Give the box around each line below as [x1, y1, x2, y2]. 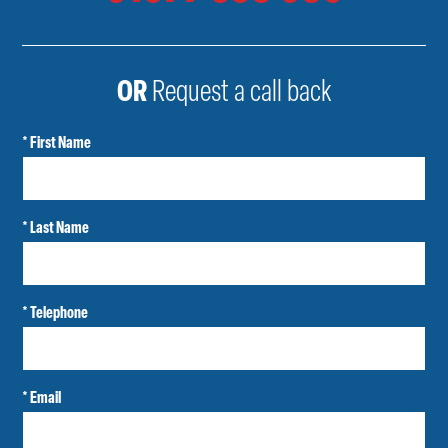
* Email [22, 391, 62, 408]
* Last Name [22, 221, 90, 238]
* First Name [22, 136, 92, 153]
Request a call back [147, 78, 331, 110]
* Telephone [22, 306, 89, 323]
